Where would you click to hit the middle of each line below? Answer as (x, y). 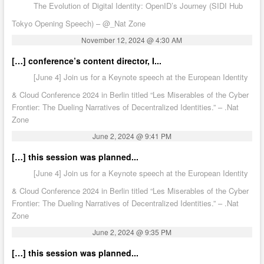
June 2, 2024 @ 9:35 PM (132, 232)
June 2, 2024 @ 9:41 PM (132, 136)
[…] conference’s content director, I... (86, 60)
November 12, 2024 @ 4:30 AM (132, 39)
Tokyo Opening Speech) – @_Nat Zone (78, 23)
